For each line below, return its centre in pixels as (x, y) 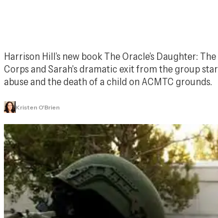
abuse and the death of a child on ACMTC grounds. (108, 81)
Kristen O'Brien (38, 107)
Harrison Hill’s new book (54, 56)
